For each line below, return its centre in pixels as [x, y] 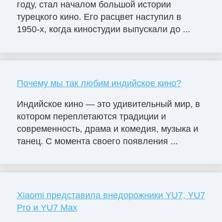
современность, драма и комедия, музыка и [107, 129]
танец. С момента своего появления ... [97, 141]
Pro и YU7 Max [47, 207]
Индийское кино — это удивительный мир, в [108, 104]
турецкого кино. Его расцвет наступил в [99, 17]
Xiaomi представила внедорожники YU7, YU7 [111, 195]
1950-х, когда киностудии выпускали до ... [103, 29]
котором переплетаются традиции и [91, 116]
